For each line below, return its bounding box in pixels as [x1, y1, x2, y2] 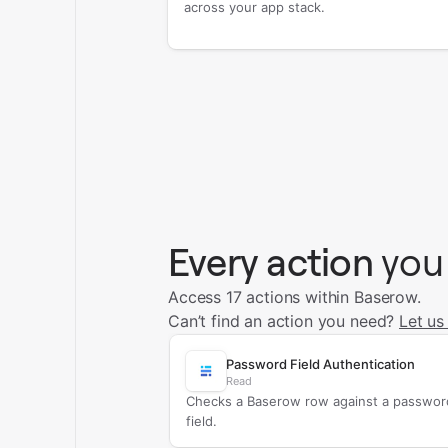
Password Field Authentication [225, 356, 415, 372]
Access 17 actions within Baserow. [167, 287, 421, 307]
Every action [167, 240, 373, 285]
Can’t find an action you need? [167, 311, 400, 331]
